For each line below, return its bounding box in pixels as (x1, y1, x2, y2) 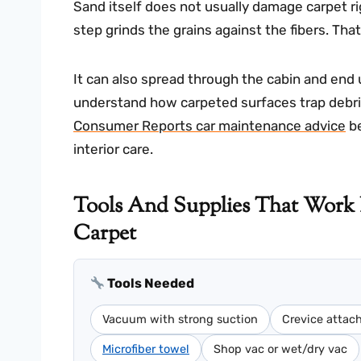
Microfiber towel (102, 342, 189, 357)
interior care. (73, 141, 153, 158)
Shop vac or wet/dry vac (214, 342, 347, 357)
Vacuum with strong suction (102, 312, 258, 327)
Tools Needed (105, 276, 195, 292)
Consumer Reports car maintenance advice (73, 118, 346, 135)
